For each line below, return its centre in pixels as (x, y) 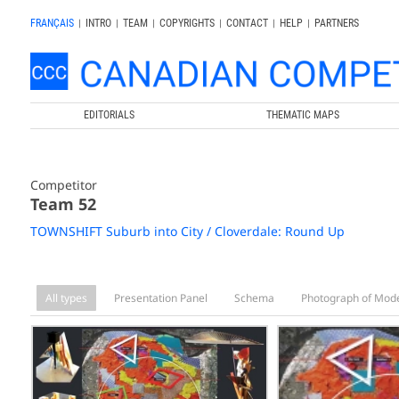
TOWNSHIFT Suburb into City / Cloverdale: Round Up (187, 231)
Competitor (63, 184)
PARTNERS (336, 23)
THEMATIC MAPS (303, 114)
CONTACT (247, 23)
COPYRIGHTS (187, 23)
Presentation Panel (160, 297)
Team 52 (63, 204)
